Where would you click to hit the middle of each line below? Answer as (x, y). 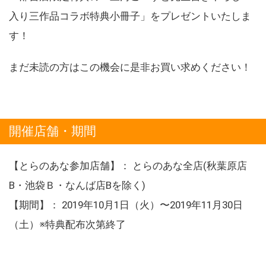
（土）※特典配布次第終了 (67, 224)
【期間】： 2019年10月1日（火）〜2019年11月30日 (126, 205)
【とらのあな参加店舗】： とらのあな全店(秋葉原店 (128, 165)
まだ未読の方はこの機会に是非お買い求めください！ (130, 67)
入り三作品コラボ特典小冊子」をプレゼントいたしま (130, 16)
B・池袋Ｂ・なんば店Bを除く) (77, 185)
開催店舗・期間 (53, 131)
